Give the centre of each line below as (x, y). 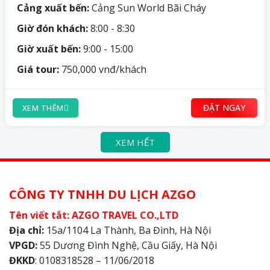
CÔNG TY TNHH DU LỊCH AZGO (102, 195)
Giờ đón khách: (51, 29)
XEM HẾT (135, 143)
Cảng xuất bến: (52, 8)
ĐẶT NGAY (224, 108)
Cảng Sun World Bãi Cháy (148, 8)
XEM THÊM (43, 108)
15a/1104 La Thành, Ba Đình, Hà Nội (127, 231)
